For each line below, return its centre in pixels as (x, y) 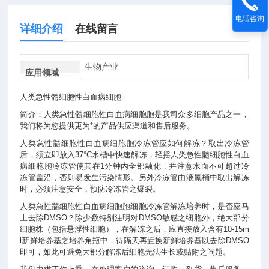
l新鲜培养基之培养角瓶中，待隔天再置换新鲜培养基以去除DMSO (134, 240)
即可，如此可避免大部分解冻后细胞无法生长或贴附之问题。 (125, 252)
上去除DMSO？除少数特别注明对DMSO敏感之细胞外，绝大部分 (134, 218)
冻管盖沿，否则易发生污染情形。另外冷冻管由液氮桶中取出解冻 (134, 177)
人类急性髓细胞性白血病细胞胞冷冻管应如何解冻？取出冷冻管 (134, 143)
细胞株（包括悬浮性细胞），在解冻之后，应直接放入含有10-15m (134, 229)
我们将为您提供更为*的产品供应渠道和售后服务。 (107, 126)
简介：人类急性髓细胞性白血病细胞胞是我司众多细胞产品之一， (134, 114)
